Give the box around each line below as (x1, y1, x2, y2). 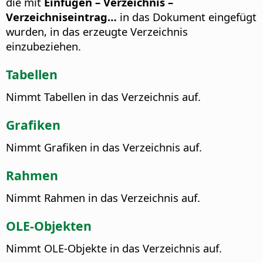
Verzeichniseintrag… (6, 9, 117, 24)
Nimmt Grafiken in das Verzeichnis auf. (6, 139, 202, 154)
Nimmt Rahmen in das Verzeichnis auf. (6, 190, 200, 205)
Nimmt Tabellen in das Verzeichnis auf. (6, 89, 201, 104)
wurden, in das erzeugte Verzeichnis (6, 23, 188, 39)
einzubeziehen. (6, 38, 81, 53)
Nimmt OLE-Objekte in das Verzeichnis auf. (6, 240, 222, 255)
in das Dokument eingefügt (117, 9, 257, 24)
